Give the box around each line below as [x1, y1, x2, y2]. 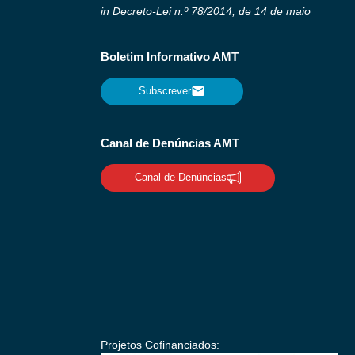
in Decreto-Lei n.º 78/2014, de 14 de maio [101, 4, 311, 17]
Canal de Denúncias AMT [101, 136, 239, 150]
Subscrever [139, 85, 191, 97]
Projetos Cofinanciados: [101, 338, 219, 351]
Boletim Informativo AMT [101, 49, 239, 63]
